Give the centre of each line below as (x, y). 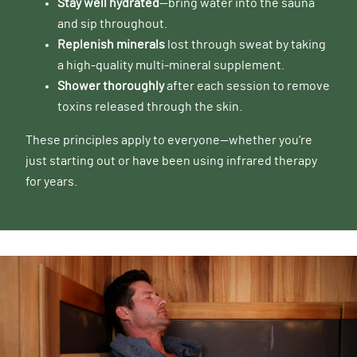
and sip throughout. (112, 24)
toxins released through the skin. (150, 107)
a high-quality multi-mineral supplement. (171, 66)
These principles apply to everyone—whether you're (169, 141)
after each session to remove (247, 86)
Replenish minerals (111, 45)
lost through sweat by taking (245, 45)
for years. (51, 182)
